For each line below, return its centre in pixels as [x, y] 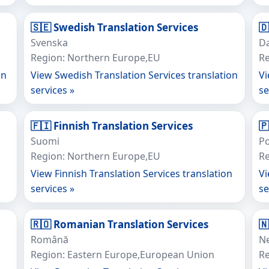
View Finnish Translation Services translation [131, 174]
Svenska [49, 43]
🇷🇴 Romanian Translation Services [119, 224]
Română [49, 240]
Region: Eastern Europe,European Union [122, 255]
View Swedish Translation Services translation [134, 75]
